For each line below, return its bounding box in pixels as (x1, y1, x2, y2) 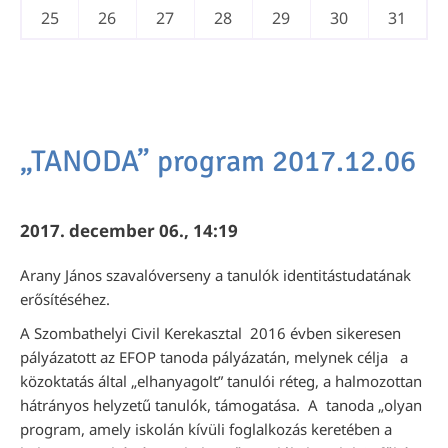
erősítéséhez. (20, 289, 110, 309)
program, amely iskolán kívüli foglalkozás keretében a (20, 419, 392, 439)
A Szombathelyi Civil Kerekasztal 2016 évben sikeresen (20, 323, 401, 343)
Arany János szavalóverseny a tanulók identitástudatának (20, 265, 411, 285)
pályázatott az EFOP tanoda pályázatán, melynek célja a (20, 347, 408, 367)
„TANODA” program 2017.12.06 (20, 143, 416, 180)
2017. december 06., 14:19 (20, 219, 238, 242)
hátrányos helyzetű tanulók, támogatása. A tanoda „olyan (20, 395, 422, 415)
